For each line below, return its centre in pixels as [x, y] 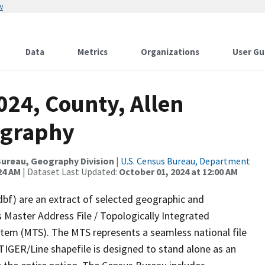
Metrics [93, 52]
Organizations [170, 52]
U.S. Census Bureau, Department [185, 161]
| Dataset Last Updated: [70, 172]
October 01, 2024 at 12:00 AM [178, 172]
